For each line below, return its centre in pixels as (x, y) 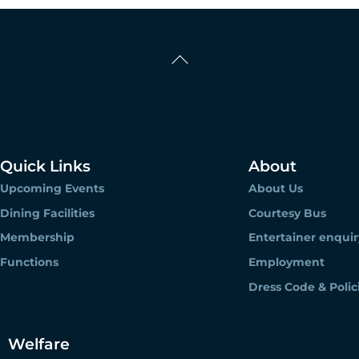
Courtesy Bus (287, 213)
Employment (286, 262)
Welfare (39, 344)
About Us (275, 188)
